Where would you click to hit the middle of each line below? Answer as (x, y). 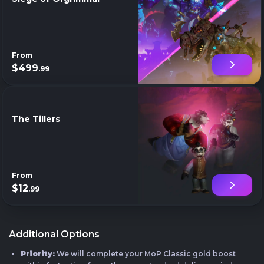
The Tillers (36, 119)
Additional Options (54, 234)
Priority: (38, 253)
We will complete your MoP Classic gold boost (145, 253)
